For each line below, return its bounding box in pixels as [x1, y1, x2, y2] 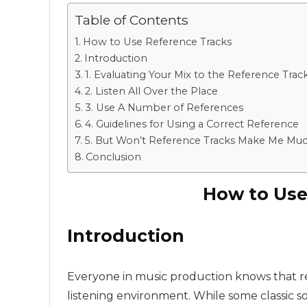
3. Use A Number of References [84, 101, 243, 114]
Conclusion [85, 151, 141, 163]
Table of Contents [75, 12, 188, 29]
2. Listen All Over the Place [84, 85, 218, 97]
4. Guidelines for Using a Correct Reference [84, 118, 299, 130]
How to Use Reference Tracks [82, 36, 232, 48]
